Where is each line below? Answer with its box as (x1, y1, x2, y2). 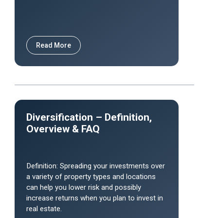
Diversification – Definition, (26, 111, 152, 123)
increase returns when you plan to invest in (26, 194, 163, 202)
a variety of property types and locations (26, 172, 156, 181)
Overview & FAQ (26, 123, 100, 135)
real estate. (26, 204, 62, 213)
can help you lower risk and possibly (26, 183, 141, 192)
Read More (36, 41, 71, 49)
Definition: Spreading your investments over (26, 162, 165, 170)
